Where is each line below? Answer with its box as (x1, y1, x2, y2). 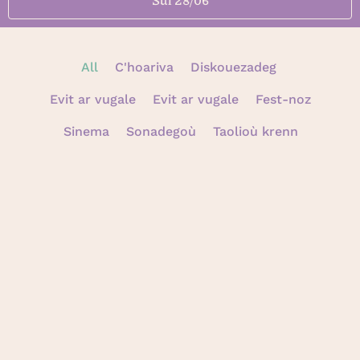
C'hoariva (115, 59, 174, 75)
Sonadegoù (126, 123, 197, 139)
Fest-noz (255, 91, 311, 107)
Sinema (63, 123, 110, 139)
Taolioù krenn (213, 123, 299, 139)
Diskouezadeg (190, 59, 277, 75)
